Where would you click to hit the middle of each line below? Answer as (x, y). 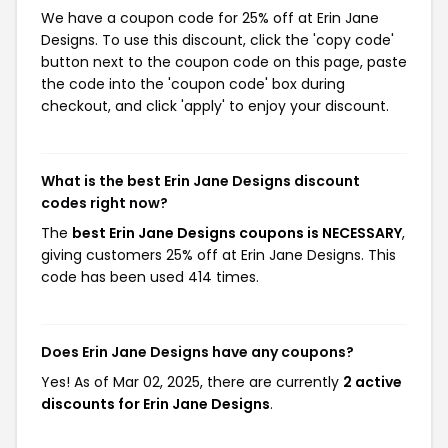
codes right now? (104, 203)
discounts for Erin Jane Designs (155, 404)
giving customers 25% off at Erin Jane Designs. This (218, 255)
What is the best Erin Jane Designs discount (200, 181)
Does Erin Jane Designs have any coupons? (197, 352)
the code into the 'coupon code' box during (193, 84)
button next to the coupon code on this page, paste (224, 62)
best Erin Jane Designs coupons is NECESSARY (237, 233)
